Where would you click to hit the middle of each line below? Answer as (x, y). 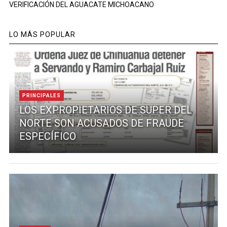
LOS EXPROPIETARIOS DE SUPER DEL (105, 110)
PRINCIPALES (41, 95)
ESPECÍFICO (47, 136)
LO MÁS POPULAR (42, 34)
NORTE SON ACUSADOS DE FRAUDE (101, 123)
